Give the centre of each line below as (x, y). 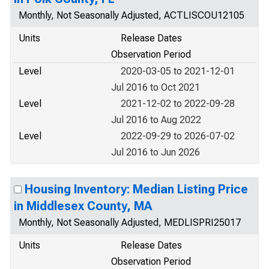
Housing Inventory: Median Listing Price (136, 189)
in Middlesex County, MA (83, 206)
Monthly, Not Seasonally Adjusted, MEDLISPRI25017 (130, 222)
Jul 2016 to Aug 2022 (156, 120)
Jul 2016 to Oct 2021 (156, 87)
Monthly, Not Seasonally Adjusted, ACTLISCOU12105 (131, 15)
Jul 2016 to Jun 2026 (156, 152)
